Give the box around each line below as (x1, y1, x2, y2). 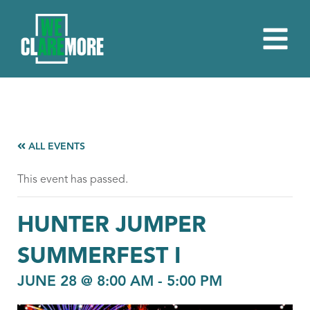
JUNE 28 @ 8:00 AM (17, 275, 154, 289)
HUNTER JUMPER (17, 215, 206, 237)
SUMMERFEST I (17, 246, 181, 268)
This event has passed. (17, 174, 128, 185)
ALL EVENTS (26, 142, 86, 152)
